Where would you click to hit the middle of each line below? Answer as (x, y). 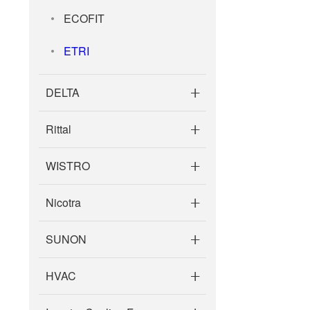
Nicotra (63, 202)
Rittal (58, 129)
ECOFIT (84, 18)
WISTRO (68, 166)
